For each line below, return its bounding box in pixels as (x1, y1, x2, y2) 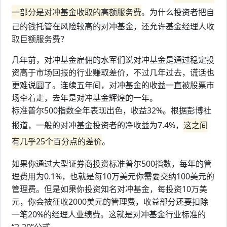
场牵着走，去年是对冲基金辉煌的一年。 (12, 92, 158, 103)
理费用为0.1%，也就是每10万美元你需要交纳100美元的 (12, 171, 214, 182)
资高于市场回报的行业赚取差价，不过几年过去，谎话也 (12, 67, 214, 78)
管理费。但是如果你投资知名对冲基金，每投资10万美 (12, 183, 207, 195)
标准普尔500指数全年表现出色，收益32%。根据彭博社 (12, 105, 211, 116)
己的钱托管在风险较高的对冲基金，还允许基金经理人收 (12, 21, 214, 32)
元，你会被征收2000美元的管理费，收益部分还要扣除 (12, 196, 208, 207)
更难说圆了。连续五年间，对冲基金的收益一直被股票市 (12, 80, 214, 91)
